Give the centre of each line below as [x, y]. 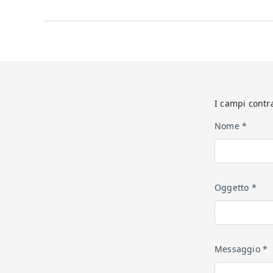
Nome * [231, 126]
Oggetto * [236, 187]
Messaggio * [241, 249]
